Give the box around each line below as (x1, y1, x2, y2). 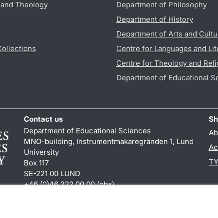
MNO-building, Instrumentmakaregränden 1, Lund (24, 136, 194, 146)
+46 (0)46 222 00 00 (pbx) (24, 179, 115, 189)
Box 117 (24, 158, 49, 167)
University (24, 147, 59, 157)
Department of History (116, 14, 193, 24)
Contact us (24, 114, 63, 124)
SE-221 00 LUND (24, 168, 81, 178)
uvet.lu (92, 190, 116, 200)
